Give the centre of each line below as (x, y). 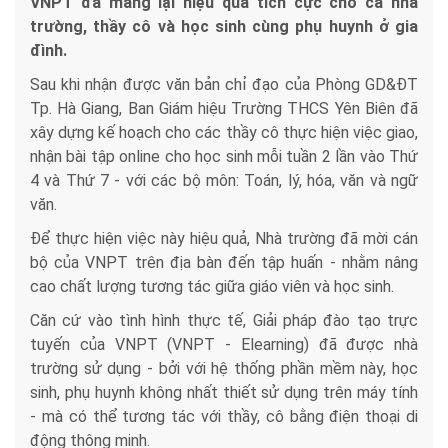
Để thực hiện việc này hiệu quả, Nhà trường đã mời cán (224, 239)
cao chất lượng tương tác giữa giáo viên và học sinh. (212, 287)
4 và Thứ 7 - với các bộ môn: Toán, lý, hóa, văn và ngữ (224, 181)
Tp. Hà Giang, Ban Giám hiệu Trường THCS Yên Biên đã (224, 109)
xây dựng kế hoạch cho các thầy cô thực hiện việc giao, (224, 133)
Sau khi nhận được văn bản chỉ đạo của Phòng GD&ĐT (224, 85)
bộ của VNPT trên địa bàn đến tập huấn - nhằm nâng (224, 263)
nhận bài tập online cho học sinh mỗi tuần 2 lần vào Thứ (224, 157)
